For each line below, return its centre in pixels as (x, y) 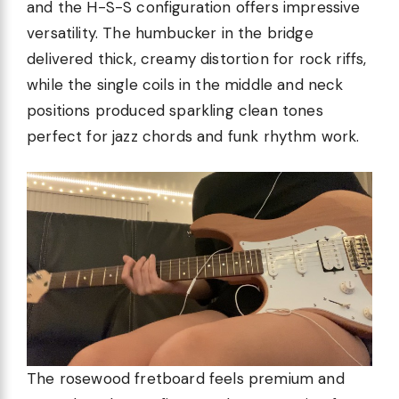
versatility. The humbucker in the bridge (170, 33)
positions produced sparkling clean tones (175, 110)
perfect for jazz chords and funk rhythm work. (193, 136)
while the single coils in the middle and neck (185, 84)
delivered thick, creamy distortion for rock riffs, (197, 58)
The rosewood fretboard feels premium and (186, 378)
